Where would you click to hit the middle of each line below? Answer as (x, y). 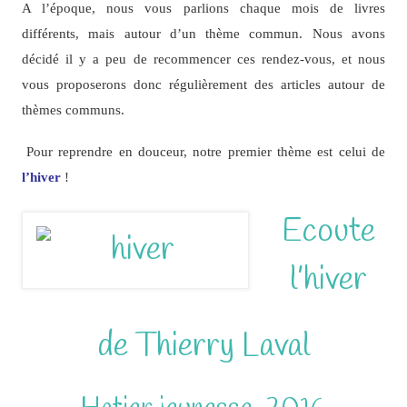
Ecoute (328, 232)
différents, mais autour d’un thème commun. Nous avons (203, 33)
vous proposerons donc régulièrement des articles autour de (203, 84)
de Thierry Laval (203, 347)
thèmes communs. (73, 109)
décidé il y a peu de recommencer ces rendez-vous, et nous (203, 58)
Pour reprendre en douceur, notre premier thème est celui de (206, 152)
